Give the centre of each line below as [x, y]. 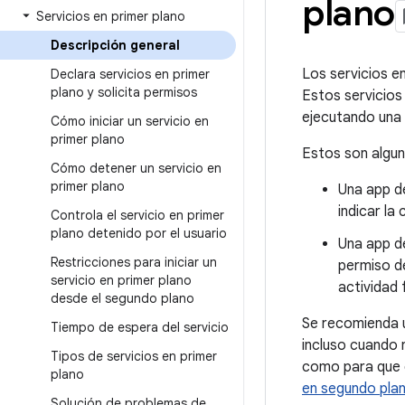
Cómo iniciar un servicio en [130, 121]
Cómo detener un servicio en [136, 168]
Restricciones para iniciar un [134, 262]
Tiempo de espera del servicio [140, 327]
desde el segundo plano [122, 298]
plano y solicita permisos [124, 92]
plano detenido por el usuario [139, 233]
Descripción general [115, 45]
